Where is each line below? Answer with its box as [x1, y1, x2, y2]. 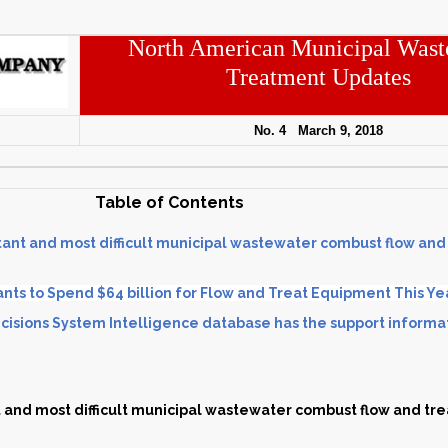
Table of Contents [95, 193, 245, 212]
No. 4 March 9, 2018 [254, 123, 384, 138]
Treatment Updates [226, 64, 412, 90]
